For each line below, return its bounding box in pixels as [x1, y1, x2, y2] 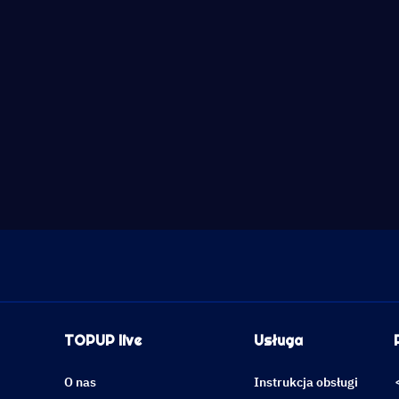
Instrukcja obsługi [254, 374, 358, 390]
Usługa [254, 331, 303, 350]
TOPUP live [64, 331, 142, 350]
